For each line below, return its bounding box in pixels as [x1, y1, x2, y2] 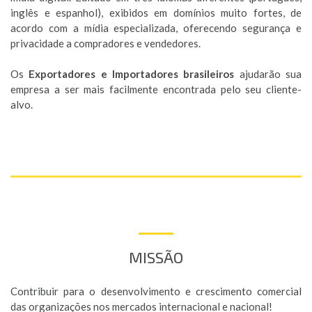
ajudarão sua [234, 68, 302, 80]
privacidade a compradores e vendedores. [10, 37, 201, 49]
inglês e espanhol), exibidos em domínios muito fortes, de [10, 6, 302, 19]
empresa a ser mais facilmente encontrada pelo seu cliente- [10, 83, 302, 95]
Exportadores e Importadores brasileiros [29, 68, 235, 80]
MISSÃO [129, 248, 183, 267]
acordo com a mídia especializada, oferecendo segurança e [10, 22, 302, 34]
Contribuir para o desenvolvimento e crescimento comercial [10, 285, 302, 297]
